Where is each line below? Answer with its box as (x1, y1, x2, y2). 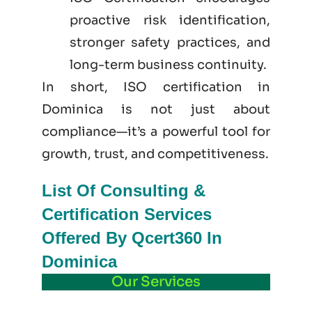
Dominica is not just (42, 102, 233, 118)
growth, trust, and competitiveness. (42, 146, 269, 162)
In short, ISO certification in (42, 79, 270, 95)
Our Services (111, 273, 201, 291)
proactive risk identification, (70, 13, 270, 29)
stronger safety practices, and (70, 35, 270, 51)
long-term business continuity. (70, 57, 267, 73)
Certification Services (42, 205, 212, 224)
